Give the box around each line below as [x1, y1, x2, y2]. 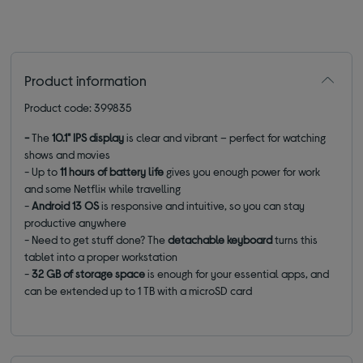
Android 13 [32, 198, 83, 212]
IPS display [73, 130, 125, 144]
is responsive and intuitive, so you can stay [99, 198, 305, 212]
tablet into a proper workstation [24, 249, 178, 263]
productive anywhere [24, 215, 127, 229]
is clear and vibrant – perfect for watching [124, 130, 327, 144]
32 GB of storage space [32, 266, 146, 280]
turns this [272, 232, 318, 246]
